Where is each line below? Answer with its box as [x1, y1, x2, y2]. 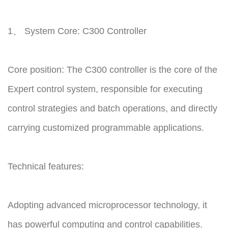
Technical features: [8, 161, 84, 172]
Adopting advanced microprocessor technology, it [8, 200, 207, 211]
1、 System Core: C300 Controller [8, 26, 147, 37]
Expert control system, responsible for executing [8, 84, 203, 95]
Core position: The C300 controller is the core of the [8, 65, 217, 75]
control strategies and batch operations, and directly [8, 103, 217, 114]
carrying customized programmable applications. [8, 123, 204, 133]
